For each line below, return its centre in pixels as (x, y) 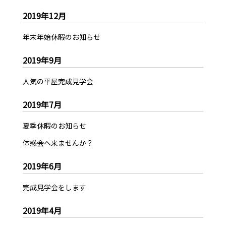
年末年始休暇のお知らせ (61, 37)
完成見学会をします (54, 187)
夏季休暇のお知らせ (54, 126)
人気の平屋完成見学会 (58, 81)
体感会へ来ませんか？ (58, 143)
